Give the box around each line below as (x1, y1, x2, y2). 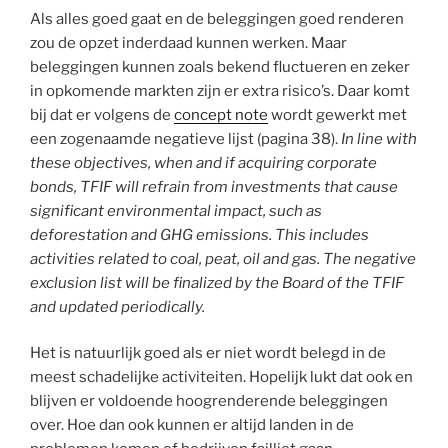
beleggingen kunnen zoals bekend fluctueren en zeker (30, 57, 410, 76)
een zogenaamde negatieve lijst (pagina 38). (30, 129, 341, 148)
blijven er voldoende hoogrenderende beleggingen (30, 392, 388, 411)
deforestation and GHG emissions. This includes (30, 225, 369, 244)
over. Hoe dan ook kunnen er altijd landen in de (30, 416, 354, 435)
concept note (174, 105, 268, 124)
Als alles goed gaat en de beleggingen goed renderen (30, 9, 404, 28)
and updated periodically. (30, 297, 205, 316)
